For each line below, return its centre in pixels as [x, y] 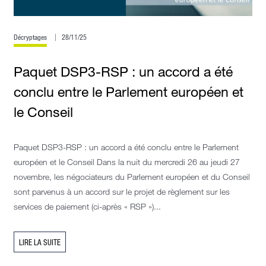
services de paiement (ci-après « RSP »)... [87, 207]
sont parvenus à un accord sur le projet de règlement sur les [122, 192]
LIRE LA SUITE [40, 242]
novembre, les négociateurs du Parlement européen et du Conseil [132, 177]
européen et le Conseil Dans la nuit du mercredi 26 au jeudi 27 [127, 162]
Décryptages [30, 37]
